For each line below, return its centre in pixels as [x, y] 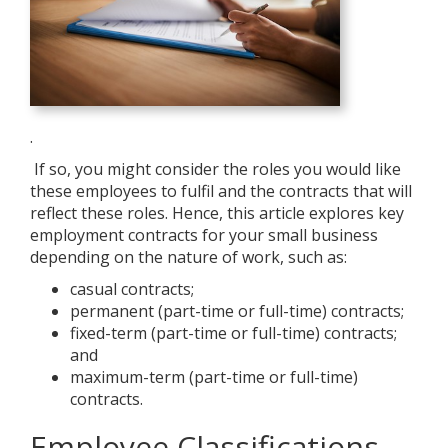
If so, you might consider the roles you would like [215, 169]
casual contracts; [132, 289]
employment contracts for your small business [204, 235]
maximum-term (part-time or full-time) [214, 377]
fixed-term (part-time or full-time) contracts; [233, 333]
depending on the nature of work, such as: [188, 257]
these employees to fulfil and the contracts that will [221, 191]
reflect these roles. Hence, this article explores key [217, 213]
